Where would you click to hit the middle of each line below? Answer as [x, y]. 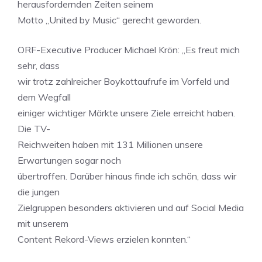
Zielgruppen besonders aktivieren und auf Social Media [131, 208]
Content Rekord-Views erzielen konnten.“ [104, 239]
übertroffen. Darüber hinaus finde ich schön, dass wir [127, 176]
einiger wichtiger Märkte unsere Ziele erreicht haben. [126, 113]
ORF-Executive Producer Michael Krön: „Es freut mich [129, 50]
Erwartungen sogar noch [69, 160]
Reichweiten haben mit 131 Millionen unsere [110, 144]
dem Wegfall [44, 97]
